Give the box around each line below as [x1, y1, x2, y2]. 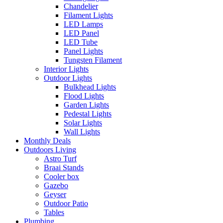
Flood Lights [64, 92, 104, 101]
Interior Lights [44, 65, 89, 74]
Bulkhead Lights [64, 83, 116, 92]
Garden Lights [64, 101, 109, 110]
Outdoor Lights [44, 74, 92, 83]
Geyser [44, 190, 66, 199]
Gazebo [44, 181, 68, 190]
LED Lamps [64, 20, 103, 29]
